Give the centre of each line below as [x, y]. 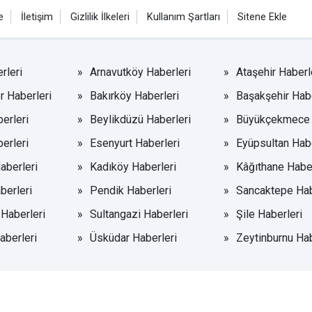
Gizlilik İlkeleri [100, 17]
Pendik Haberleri [131, 190]
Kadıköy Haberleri [133, 166]
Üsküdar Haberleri [134, 237]
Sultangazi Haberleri [139, 214]
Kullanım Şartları [184, 17]
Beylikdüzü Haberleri [141, 119]
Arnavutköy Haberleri [141, 72]
